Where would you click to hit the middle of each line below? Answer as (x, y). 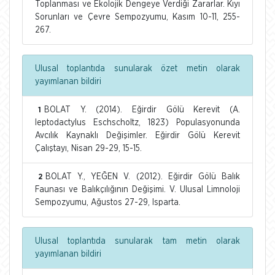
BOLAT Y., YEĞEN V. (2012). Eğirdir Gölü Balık (143, 176)
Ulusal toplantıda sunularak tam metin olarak (137, 241)
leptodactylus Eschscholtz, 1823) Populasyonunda (137, 122)
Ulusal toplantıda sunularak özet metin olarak (137, 68)
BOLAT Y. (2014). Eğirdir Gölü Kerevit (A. (142, 110)
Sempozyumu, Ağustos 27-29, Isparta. (108, 202)
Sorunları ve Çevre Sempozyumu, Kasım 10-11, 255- (137, 17)
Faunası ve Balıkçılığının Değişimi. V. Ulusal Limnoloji (137, 189)
